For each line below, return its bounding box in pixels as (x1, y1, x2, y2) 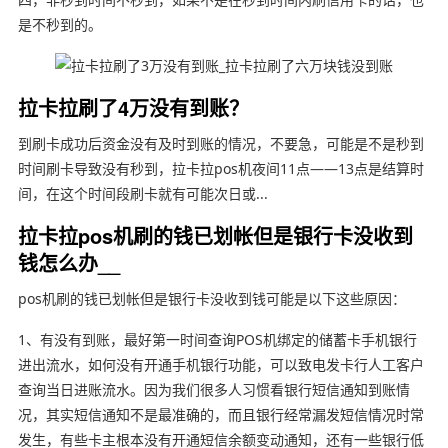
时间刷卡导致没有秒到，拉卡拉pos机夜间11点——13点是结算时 (17, 158, 424, 178)
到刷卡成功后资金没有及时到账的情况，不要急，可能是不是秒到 (17, 133, 424, 153)
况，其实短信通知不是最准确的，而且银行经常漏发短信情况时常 (17, 404, 424, 424)
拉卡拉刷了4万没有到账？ (17, 92, 249, 122)
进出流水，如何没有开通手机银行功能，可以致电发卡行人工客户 (17, 354, 424, 374)
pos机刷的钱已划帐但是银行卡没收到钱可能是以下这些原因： (17, 288, 406, 308)
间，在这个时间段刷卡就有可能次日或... (17, 183, 268, 203)
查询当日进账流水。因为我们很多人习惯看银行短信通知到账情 (17, 379, 410, 399)
